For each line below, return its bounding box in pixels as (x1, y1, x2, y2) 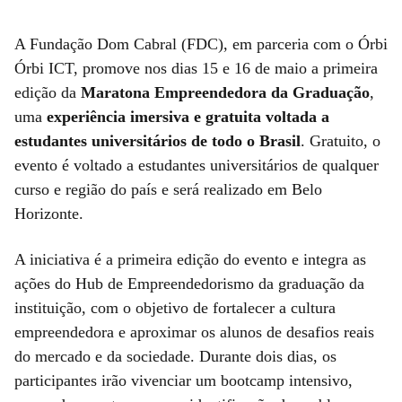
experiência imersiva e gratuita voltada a (47, 107, 329, 126)
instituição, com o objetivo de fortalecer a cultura (14, 298, 336, 317)
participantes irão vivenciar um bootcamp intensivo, (14, 371, 353, 389)
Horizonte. (14, 204, 83, 223)
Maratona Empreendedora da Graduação (81, 83, 370, 101)
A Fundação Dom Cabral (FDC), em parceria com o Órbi (14, 34, 388, 53)
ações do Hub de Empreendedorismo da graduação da (14, 274, 364, 293)
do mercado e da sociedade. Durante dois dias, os (14, 346, 336, 365)
